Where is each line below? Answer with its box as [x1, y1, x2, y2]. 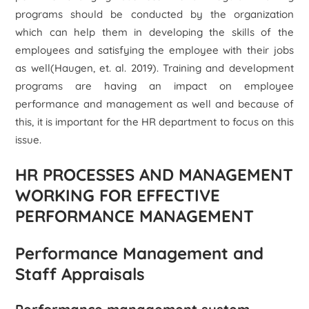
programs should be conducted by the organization [15, 8, 294, 21]
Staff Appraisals [15, 263, 146, 284]
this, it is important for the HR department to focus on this [15, 115, 294, 128]
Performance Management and [15, 243, 264, 263]
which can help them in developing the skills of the [15, 26, 294, 39]
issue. [15, 133, 42, 146]
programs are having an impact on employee [15, 79, 294, 92]
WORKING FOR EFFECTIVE [15, 185, 221, 206]
